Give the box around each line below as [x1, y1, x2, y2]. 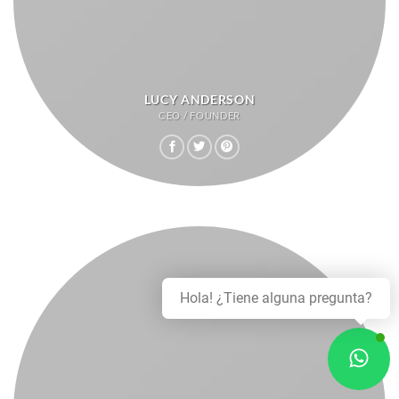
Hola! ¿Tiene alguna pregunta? [180, 289, 372, 306]
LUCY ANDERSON [143, 93, 256, 108]
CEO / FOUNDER [159, 110, 240, 122]
